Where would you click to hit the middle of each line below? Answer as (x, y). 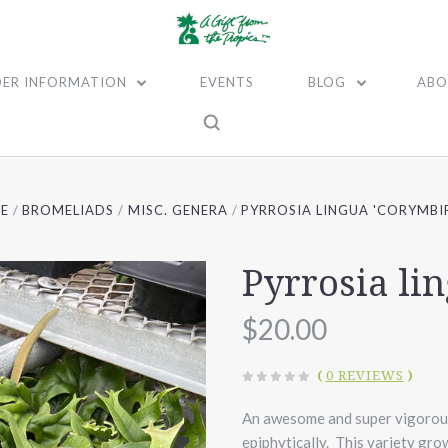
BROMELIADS (68, 210)
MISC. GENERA (177, 210)
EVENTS (227, 82)
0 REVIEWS (364, 375)
